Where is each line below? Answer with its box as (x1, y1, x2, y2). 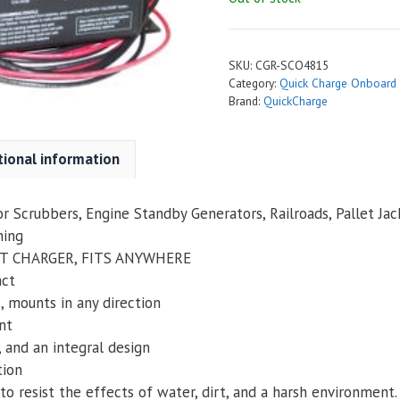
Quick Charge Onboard (279, 74, 396, 91)
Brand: (229, 92, 263, 109)
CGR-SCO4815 (255, 56, 329, 73)
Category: (229, 74, 279, 91)
